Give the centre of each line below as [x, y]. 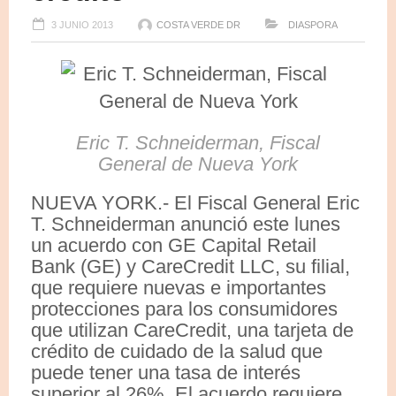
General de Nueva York [198, 164]
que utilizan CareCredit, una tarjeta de [192, 330]
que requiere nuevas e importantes [179, 287]
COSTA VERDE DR [198, 24]
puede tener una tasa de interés [166, 372]
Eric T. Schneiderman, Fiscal [198, 142]
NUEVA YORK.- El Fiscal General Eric [195, 202]
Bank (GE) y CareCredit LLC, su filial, [190, 266]
